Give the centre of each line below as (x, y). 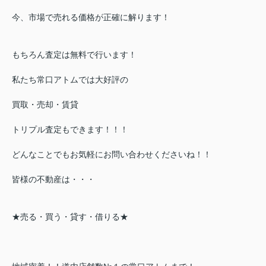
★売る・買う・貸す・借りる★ (70, 217)
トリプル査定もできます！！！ (70, 130)
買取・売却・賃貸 (45, 105)
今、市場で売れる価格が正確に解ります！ (91, 18)
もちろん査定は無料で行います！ (74, 55)
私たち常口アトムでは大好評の (70, 80)
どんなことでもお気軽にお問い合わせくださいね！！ (112, 155)
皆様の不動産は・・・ (53, 180)
